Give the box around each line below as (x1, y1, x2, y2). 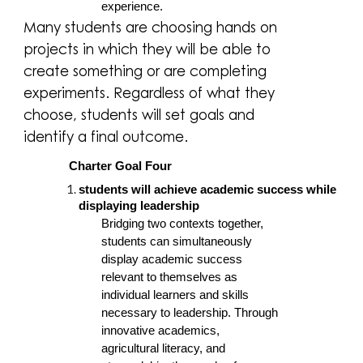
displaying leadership (79, 199, 200, 212)
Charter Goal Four (69, 159, 173, 173)
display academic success (101, 253, 243, 267)
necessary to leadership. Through (101, 306, 279, 320)
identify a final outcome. (23, 126, 189, 146)
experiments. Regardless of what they (23, 82, 275, 102)
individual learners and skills (101, 288, 250, 302)
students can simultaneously (101, 235, 253, 249)
